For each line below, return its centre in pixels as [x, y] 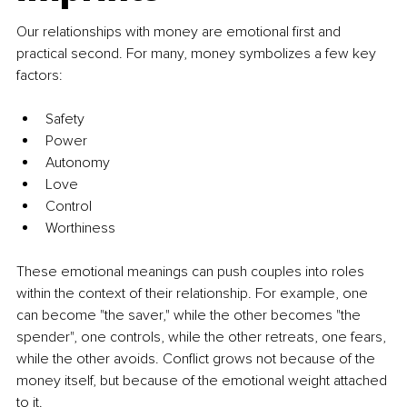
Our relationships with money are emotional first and [180, 32]
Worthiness [80, 228]
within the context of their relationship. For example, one [194, 294]
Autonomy [78, 163]
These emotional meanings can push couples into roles [192, 272]
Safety [65, 119]
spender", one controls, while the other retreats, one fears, [203, 338]
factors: [40, 76]
